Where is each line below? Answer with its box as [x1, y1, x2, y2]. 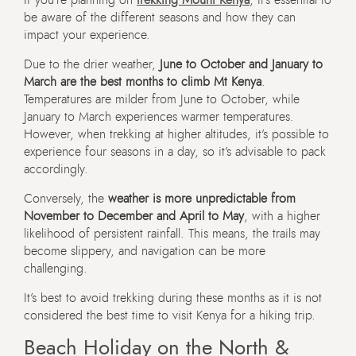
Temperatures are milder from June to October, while [24, 92, 300, 106]
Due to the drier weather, [24, 57, 160, 71]
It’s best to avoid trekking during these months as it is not [24, 291, 322, 304]
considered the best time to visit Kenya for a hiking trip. [24, 308, 315, 322]
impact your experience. [24, 28, 150, 41]
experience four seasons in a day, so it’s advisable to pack [24, 145, 326, 158]
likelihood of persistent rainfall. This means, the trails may [24, 226, 320, 240]
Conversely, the [24, 192, 108, 205]
